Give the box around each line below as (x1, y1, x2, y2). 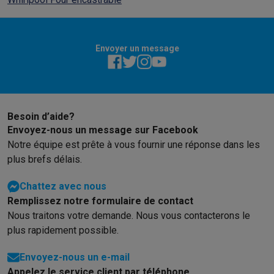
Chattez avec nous (20, 180, 106, 192)
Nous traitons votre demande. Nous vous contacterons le (7, 210, 250, 221)
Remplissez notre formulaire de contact (7, 195, 193, 207)
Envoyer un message (95, 43, 179, 53)
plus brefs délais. (7, 154, 82, 165)
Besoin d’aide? (7, 111, 75, 122)
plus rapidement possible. (7, 224, 119, 236)
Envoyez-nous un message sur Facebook (7, 124, 198, 136)
